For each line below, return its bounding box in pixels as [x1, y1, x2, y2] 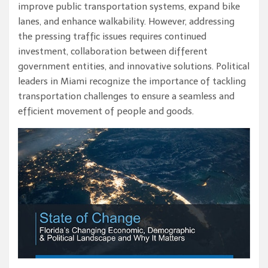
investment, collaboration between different [18, 45, 208, 57]
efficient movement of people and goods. [18, 105, 194, 117]
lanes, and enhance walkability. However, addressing [18, 16, 234, 27]
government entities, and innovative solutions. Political [18, 60, 249, 72]
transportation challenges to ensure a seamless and [18, 90, 234, 102]
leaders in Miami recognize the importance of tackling [18, 75, 246, 87]
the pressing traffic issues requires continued [18, 31, 206, 42]
